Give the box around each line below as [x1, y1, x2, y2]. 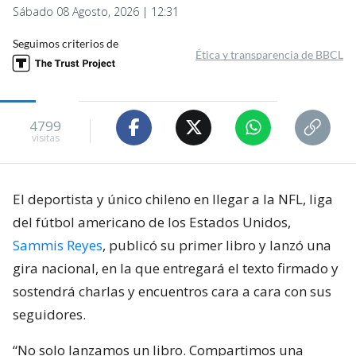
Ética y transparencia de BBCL [195, 47, 343, 61]
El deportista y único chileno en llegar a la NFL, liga [13, 189, 333, 208]
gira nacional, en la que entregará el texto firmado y [13, 258, 339, 277]
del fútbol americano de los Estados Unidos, [13, 212, 291, 231]
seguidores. [13, 304, 86, 323]
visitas [31, 131, 60, 145]
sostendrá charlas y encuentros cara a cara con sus [13, 281, 331, 300]
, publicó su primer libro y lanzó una [103, 235, 331, 254]
